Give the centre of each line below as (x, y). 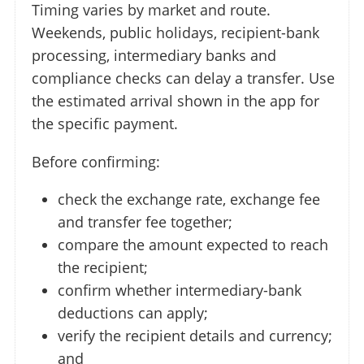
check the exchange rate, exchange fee (189, 199)
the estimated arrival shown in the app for (175, 101)
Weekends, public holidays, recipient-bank (175, 33)
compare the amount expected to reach (193, 245)
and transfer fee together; (145, 222)
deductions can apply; (133, 313)
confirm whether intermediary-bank (180, 290)
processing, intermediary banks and (154, 56)
